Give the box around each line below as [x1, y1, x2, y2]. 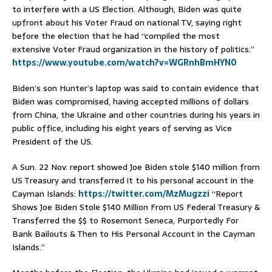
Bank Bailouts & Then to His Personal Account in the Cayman [12, 227, 255, 241]
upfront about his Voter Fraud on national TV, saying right [12, 16, 242, 30]
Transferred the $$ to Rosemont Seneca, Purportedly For [12, 214, 239, 228]
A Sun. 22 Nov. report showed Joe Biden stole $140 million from [12, 160, 260, 174]
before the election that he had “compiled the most [12, 29, 220, 43]
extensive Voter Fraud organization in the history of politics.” [12, 42, 254, 56]
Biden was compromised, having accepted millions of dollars [12, 95, 249, 109]
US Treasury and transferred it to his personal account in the [12, 174, 254, 188]
